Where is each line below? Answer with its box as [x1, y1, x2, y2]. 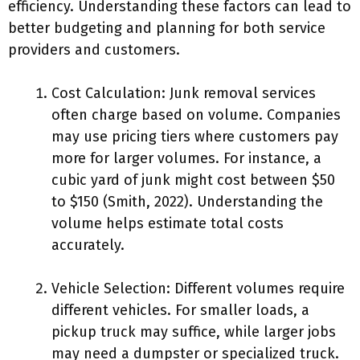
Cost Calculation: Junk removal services [51, 84, 316, 102]
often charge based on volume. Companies [51, 106, 341, 124]
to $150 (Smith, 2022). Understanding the [51, 193, 323, 211]
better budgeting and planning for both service [8, 19, 325, 37]
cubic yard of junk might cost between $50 [51, 171, 335, 189]
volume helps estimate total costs [51, 215, 284, 232]
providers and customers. [8, 41, 180, 59]
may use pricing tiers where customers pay [51, 128, 338, 145]
